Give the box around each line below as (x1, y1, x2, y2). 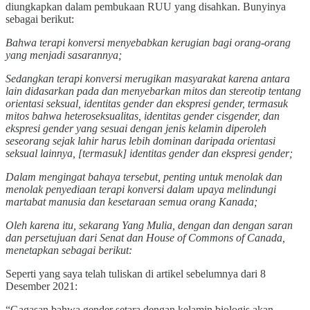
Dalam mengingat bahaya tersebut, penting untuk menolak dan (6, 170, 282, 183)
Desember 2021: (6, 280, 77, 292)
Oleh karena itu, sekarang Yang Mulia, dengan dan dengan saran (6, 219, 293, 231)
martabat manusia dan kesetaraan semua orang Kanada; (6, 195, 257, 208)
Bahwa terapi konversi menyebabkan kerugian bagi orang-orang (6, 36, 291, 48)
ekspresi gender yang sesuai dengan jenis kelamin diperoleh (6, 122, 266, 134)
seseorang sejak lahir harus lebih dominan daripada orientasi (6, 134, 275, 147)
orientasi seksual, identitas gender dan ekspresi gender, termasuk (6, 97, 288, 109)
